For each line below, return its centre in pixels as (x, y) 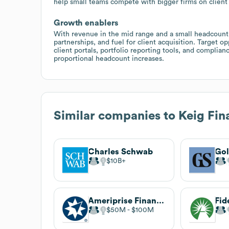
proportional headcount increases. (109, 59)
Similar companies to (116, 116)
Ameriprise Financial (160, 201)
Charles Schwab (120, 152)
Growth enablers (86, 23)
